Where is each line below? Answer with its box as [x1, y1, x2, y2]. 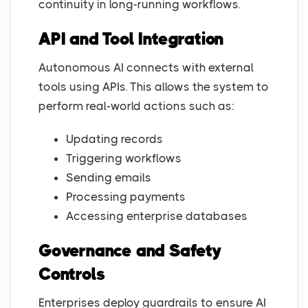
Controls [38, 264, 105, 285]
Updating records [66, 132, 163, 146]
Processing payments [66, 190, 186, 204]
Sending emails [66, 170, 151, 185]
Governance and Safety [38, 241, 222, 261]
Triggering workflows [66, 151, 181, 166]
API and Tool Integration [38, 29, 225, 49]
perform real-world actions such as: [38, 99, 234, 113]
